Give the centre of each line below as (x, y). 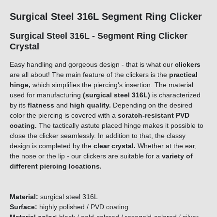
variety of (177, 156)
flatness (41, 105)
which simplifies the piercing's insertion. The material (112, 85)
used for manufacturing (46, 95)
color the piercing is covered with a (64, 116)
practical (183, 75)
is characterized (175, 95)
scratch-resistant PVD (154, 116)
